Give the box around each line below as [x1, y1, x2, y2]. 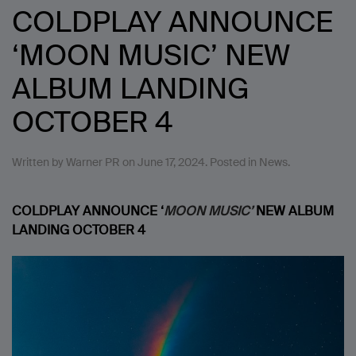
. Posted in [205, 155, 259, 170]
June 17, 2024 [137, 155, 205, 170]
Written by [12, 155, 66, 170]
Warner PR [66, 155, 120, 170]
